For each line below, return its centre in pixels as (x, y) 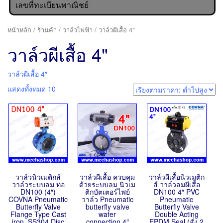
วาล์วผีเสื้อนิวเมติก (176, 177)
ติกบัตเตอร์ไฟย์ (107, 192)
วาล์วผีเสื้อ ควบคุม (108, 177)
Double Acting (176, 214)
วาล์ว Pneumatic (107, 199)
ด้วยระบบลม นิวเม (108, 184)
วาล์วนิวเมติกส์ (38, 177)
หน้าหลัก (19, 30)
